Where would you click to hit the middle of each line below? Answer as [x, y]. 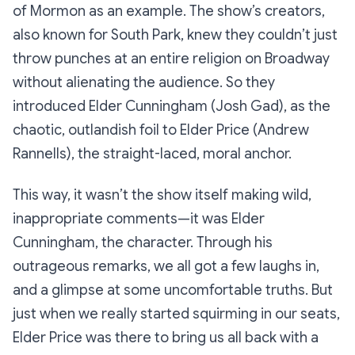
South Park [146, 35]
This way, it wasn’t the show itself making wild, [162, 195]
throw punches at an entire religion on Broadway [171, 59]
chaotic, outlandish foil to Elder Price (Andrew [161, 130]
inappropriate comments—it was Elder [139, 219]
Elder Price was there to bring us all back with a [166, 338]
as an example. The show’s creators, [205, 11]
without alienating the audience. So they [144, 83]
